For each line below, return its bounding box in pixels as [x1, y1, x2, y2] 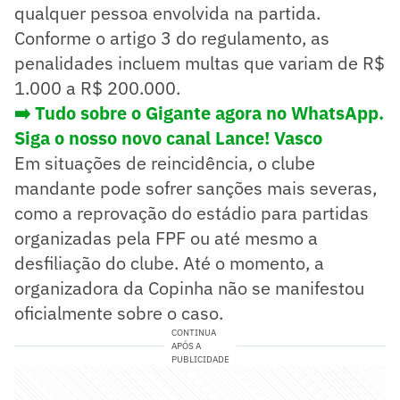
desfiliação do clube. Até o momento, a [14, 251, 324, 276]
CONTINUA [171, 327, 216, 339]
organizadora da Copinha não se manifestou [14, 276, 364, 301]
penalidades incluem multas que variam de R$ [14, 51, 385, 76]
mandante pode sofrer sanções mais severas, [14, 176, 377, 201]
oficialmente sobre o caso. [14, 301, 223, 326]
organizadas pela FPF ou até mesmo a [14, 226, 318, 251]
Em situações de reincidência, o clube [14, 151, 315, 176]
